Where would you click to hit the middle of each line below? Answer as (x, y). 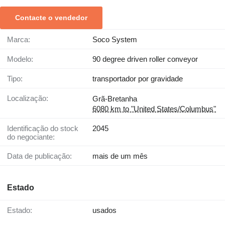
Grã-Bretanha (115, 99)
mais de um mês (120, 156)
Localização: (30, 98)
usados (104, 210)
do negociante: (31, 137)
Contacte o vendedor (51, 18)
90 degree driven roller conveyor (145, 59)
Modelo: (23, 59)
